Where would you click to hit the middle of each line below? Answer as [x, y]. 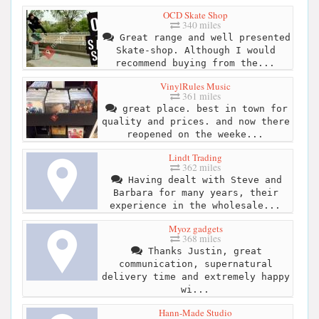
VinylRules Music [195, 86]
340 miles [200, 25]
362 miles [200, 168]
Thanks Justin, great [202, 251]
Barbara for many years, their [195, 193]
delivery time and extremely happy [195, 277]
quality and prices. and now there [195, 121]
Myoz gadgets [195, 229]
